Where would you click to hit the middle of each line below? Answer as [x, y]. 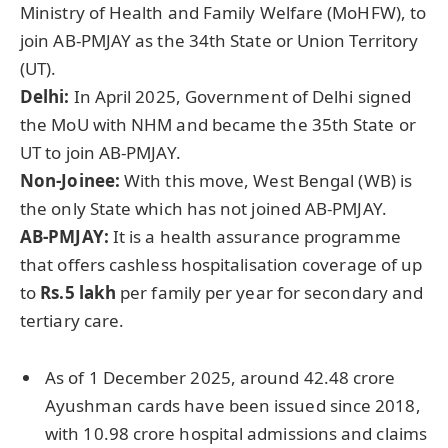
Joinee [88, 181]
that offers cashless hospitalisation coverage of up [221, 265]
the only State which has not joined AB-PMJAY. [203, 209]
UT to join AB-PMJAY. [100, 153]
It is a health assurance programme [256, 237]
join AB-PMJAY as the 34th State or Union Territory [219, 41]
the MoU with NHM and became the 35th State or [218, 125]
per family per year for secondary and [270, 293]
